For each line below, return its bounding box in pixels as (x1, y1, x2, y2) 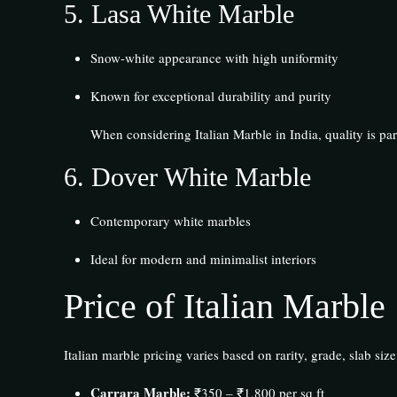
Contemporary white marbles (90, 211, 251, 230)
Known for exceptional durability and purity (90, 86, 331, 105)
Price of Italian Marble (63, 285, 385, 326)
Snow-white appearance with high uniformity (90, 48, 339, 66)
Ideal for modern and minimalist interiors (90, 249, 316, 268)
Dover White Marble (90, 161, 311, 191)
